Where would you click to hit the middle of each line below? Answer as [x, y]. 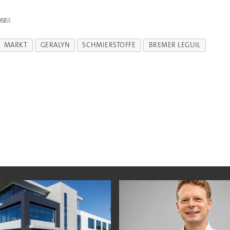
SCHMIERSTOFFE [109, 45]
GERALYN [55, 45]
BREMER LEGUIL [175, 45]
